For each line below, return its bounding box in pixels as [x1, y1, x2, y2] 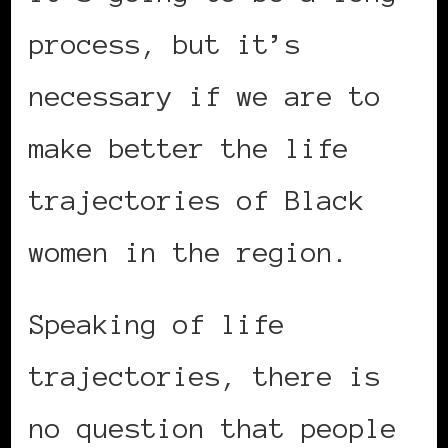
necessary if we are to [29, 81, 381, 112]
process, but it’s [29, 29, 301, 60]
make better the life [29, 133, 349, 164]
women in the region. [29, 237, 349, 268]
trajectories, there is [29, 361, 381, 392]
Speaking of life [29, 309, 285, 340]
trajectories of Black [29, 185, 365, 216]
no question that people [29, 413, 397, 444]
